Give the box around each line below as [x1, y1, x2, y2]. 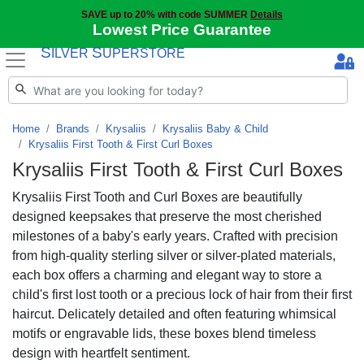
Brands [56, 123, 89, 135]
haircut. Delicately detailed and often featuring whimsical [12, 307, 336, 321]
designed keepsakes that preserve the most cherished [12, 210, 322, 223]
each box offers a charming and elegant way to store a [12, 268, 322, 282]
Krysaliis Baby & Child [162, 123, 268, 135]
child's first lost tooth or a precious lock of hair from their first [12, 288, 352, 301]
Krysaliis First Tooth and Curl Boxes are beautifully [12, 190, 302, 204]
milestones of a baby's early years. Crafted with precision [12, 229, 338, 243]
